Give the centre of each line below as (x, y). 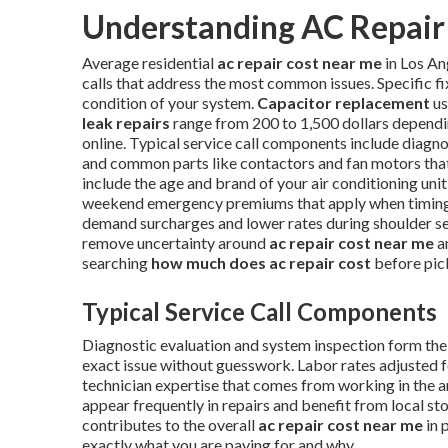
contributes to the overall (170, 424)
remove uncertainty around (175, 242)
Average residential (149, 62)
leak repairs (126, 122)
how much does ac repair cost (261, 262)
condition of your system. (169, 102)
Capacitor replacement (343, 102)
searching (116, 262)
